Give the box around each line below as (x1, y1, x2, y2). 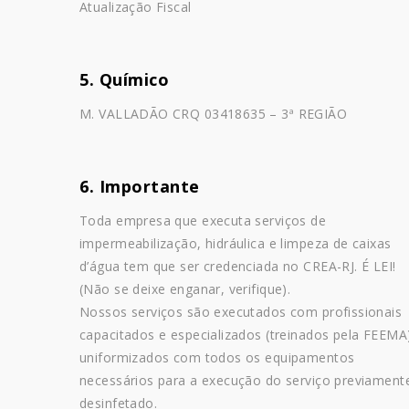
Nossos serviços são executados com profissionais (79, 303, 403, 321)
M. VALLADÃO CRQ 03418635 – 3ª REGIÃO (79, 105, 348, 123)
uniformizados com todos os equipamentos (79, 349, 355, 367)
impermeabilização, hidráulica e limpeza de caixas (79, 235, 392, 253)
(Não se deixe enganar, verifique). (79, 280, 291, 299)
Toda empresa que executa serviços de (79, 212, 327, 230)
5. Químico (79, 68, 170, 91)
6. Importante (79, 175, 201, 198)
